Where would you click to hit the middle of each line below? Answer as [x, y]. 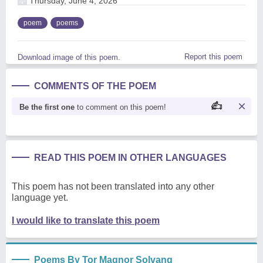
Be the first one [47, 107]
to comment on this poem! [120, 107]
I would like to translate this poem [86, 220]
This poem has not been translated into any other [113, 186]
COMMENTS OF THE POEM [95, 86]
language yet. [40, 198]
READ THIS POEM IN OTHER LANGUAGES [130, 158]
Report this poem [213, 57]
